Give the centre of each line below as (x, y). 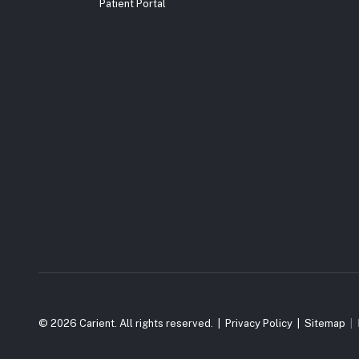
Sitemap (325, 323)
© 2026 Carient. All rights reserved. (126, 323)
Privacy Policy (259, 323)
